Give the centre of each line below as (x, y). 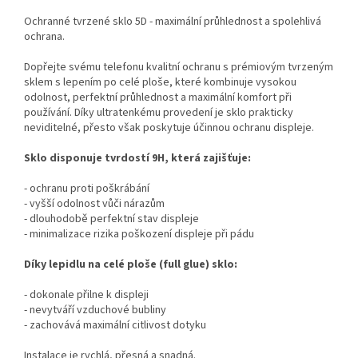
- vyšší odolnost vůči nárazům (94, 204)
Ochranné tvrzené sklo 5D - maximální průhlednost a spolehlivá (173, 22)
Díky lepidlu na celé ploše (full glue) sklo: (131, 265)
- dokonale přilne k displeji (86, 295)
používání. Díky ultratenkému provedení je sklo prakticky (159, 113)
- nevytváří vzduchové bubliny (95, 310)
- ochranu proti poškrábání (87, 189)
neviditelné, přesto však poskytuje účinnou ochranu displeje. (169, 128)
